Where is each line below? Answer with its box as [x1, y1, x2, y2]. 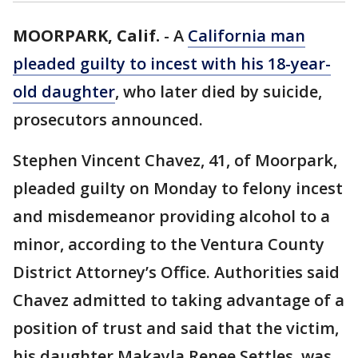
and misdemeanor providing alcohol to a [13, 205, 330, 227]
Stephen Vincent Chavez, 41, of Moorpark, [13, 149, 337, 171]
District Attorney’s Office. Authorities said [13, 261, 340, 283]
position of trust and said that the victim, [13, 317, 339, 339]
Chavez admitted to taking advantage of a [13, 289, 344, 311]
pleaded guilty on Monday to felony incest [13, 177, 343, 199]
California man [188, 25, 305, 46]
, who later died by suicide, [115, 81, 322, 102]
